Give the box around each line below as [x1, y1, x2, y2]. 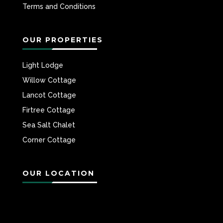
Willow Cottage [22, 76, 76, 85]
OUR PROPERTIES [22, 35, 103, 45]
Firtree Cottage [22, 106, 75, 114]
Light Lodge [22, 61, 63, 70]
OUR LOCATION [22, 169, 95, 178]
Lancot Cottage [22, 91, 76, 100]
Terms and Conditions [22, 2, 96, 10]
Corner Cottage [22, 136, 76, 144]
